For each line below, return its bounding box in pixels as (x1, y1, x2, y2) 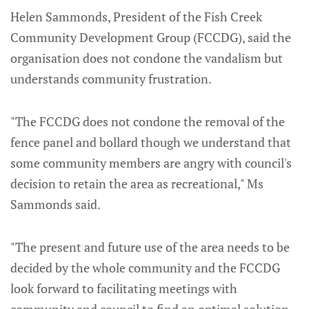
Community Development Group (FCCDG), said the (10, 28, 291, 46)
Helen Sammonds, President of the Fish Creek (10, 8, 262, 25)
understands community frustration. (10, 70, 212, 87)
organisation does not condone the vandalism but (10, 49, 283, 66)
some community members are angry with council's (10, 154, 292, 171)
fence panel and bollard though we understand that (10, 133, 291, 150)
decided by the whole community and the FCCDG (10, 259, 280, 276)
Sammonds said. (10, 195, 101, 212)
